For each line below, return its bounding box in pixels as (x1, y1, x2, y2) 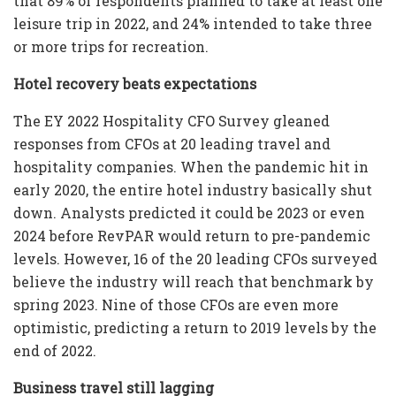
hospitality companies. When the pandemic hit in (13, 157, 369, 177)
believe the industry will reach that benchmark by (13, 272, 374, 292)
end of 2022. (13, 341, 100, 361)
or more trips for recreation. (13, 37, 212, 57)
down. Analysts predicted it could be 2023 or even (13, 203, 365, 223)
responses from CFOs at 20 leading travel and (13, 134, 331, 154)
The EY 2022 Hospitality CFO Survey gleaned (13, 111, 330, 131)
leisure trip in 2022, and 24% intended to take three (13, 14, 372, 34)
